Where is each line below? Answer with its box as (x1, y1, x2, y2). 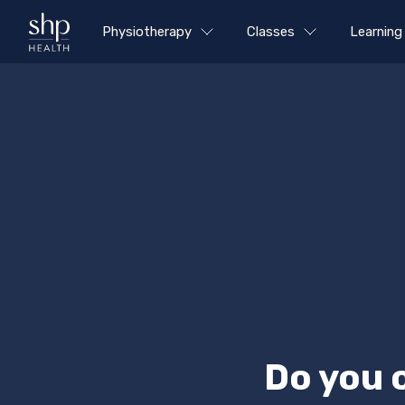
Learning (350, 24, 402, 40)
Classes (247, 24, 295, 40)
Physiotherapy (102, 24, 192, 40)
